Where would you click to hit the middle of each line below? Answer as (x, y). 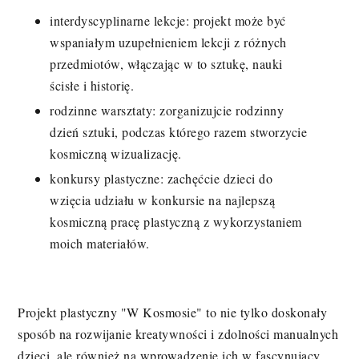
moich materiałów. (100, 243)
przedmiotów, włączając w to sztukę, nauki (166, 63)
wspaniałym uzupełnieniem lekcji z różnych (168, 42)
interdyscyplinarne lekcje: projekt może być (168, 20)
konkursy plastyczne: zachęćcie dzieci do (161, 178)
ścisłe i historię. (92, 85)
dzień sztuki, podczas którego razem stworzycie (179, 131)
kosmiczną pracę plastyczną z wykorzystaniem (176, 221)
